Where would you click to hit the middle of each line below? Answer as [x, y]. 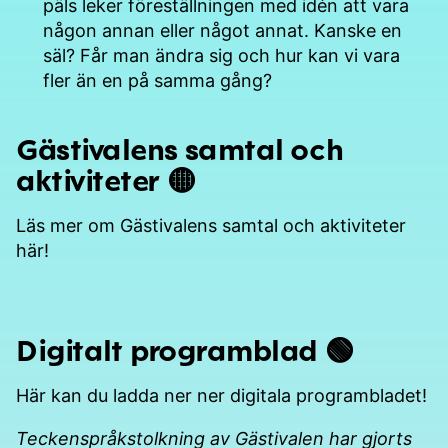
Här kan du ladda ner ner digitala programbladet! [221, 395]
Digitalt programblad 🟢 [185, 348]
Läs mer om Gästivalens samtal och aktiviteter [211, 225]
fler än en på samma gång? [157, 80]
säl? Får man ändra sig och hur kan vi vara [221, 55]
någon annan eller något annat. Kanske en [222, 30]
